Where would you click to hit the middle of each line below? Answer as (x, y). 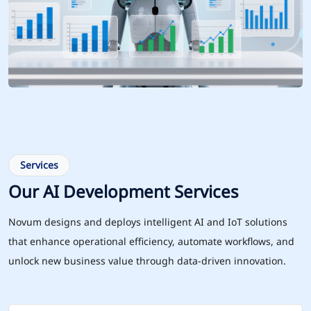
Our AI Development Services (124, 192)
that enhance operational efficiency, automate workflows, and (151, 242)
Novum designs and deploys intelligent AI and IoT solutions (148, 222)
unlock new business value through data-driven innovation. (147, 261)
